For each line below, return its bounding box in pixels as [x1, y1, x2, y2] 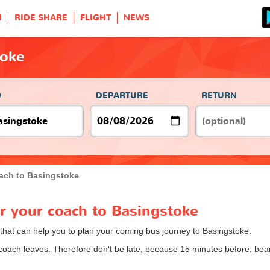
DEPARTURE [96, 89, 148, 101]
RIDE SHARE [14, 12, 67, 24]
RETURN [201, 89, 237, 101]
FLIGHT [80, 12, 111, 24]
